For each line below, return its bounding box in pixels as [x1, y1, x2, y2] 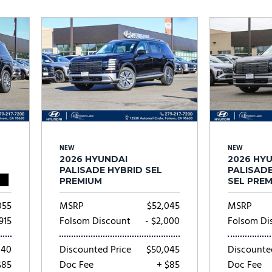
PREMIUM [59, 175, 103, 186]
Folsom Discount [59, 214, 131, 229]
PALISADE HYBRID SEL [59, 165, 163, 175]
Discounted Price [59, 242, 132, 258]
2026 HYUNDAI [59, 154, 128, 165]
